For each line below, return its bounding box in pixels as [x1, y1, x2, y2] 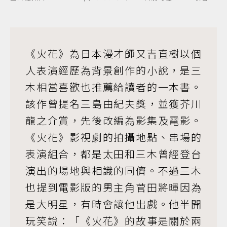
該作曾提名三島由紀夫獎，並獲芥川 [25, 96, 202, 111]
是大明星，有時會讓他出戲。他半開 [25, 197, 202, 212]
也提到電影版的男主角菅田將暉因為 [25, 180, 202, 195]
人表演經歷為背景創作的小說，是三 [25, 63, 202, 78]
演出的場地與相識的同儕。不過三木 [25, 163, 202, 178]
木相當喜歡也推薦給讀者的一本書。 [25, 80, 202, 95]
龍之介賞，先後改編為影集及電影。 [25, 113, 202, 128]
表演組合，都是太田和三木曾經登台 [25, 146, 202, 162]
